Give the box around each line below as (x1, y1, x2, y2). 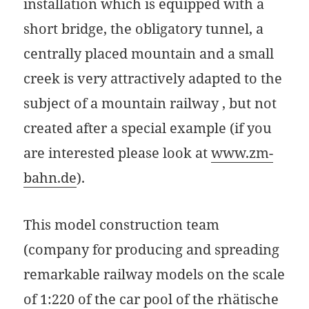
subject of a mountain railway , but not (23, 94, 277, 113)
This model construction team (23, 215, 220, 235)
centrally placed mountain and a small (23, 44, 275, 63)
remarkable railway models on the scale (23, 265, 286, 284)
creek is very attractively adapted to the (23, 69, 283, 88)
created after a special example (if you (23, 119, 272, 138)
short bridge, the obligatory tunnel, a (23, 19, 264, 39)
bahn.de (23, 168, 77, 188)
